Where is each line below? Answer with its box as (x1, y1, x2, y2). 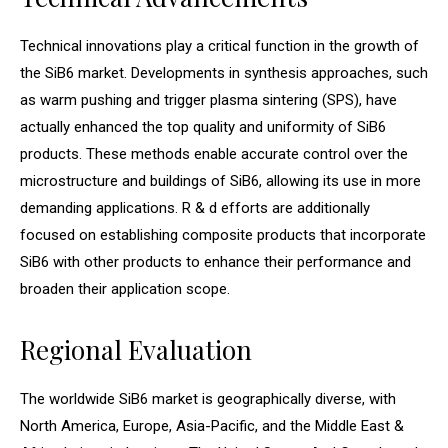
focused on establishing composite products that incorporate (20, 226, 426, 245)
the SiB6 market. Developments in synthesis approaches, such (20, 64, 428, 83)
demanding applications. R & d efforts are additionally (20, 199, 370, 218)
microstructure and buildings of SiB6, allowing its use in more (20, 172, 421, 191)
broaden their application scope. (20, 280, 230, 299)
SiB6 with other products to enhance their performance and (20, 253, 411, 272)
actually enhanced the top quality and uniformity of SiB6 (20, 118, 386, 137)
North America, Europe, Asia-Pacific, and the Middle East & (20, 417, 404, 436)
